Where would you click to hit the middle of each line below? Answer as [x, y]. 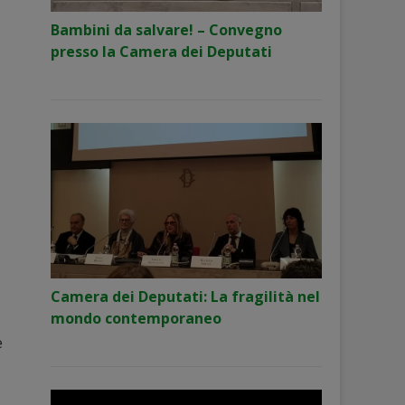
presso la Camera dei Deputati [161, 52]
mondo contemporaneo [136, 318]
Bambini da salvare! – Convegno [166, 30]
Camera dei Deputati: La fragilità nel [185, 297]
